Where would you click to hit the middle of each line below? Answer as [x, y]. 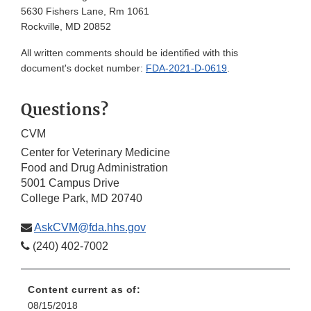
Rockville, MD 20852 [66, 27]
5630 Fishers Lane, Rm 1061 [85, 11]
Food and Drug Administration [94, 168]
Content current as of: [84, 290]
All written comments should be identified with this [129, 53]
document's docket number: [83, 68]
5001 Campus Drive [70, 183]
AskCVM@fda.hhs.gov [90, 228]
